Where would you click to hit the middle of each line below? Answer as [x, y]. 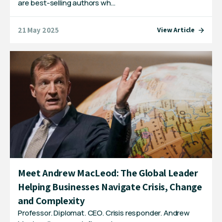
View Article [176, 30]
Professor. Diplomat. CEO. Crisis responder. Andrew [104, 213]
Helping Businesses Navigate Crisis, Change [110, 187]
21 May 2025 [39, 30]
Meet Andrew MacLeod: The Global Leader [108, 173]
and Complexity [51, 200]
